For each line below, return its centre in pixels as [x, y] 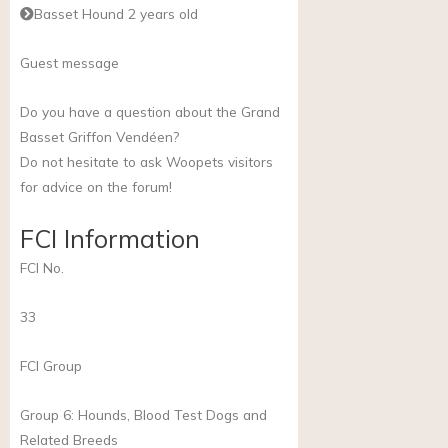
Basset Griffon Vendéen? [99, 136]
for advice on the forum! [96, 186]
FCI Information [110, 238]
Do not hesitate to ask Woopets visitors [146, 161]
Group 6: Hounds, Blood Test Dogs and [143, 414]
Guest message [69, 62]
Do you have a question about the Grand [150, 111]
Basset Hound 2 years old [116, 14]
